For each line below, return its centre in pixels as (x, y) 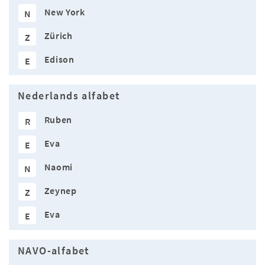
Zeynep (60, 191)
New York (64, 12)
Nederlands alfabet (69, 96)
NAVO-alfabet (54, 251)
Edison (59, 59)
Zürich (58, 36)
